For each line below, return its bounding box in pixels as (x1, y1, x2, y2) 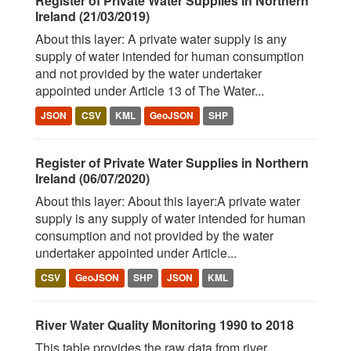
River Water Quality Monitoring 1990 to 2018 (35, 316, 294, 334)
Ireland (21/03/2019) (35, 7, 150, 25)
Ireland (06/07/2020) (35, 169, 150, 187)
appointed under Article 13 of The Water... (35, 81, 264, 100)
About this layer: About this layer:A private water (35, 192, 300, 210)
